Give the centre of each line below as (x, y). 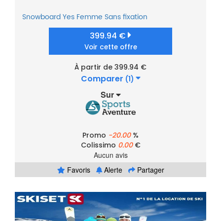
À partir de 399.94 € (110, 67)
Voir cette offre (110, 47)
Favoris (77, 170)
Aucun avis (110, 155)
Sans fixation (126, 17)
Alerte (112, 170)
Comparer (103, 79)
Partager (149, 170)
